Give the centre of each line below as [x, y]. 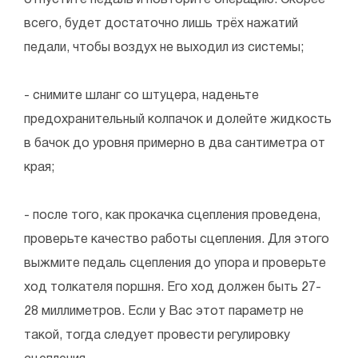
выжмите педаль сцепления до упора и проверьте [175, 264]
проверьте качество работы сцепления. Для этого [177, 240]
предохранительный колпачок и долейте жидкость [178, 120]
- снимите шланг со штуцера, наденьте [141, 96]
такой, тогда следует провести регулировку [157, 336]
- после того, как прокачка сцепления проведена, [172, 216]
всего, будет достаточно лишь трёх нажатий [161, 24]
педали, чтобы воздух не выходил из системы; [164, 48]
